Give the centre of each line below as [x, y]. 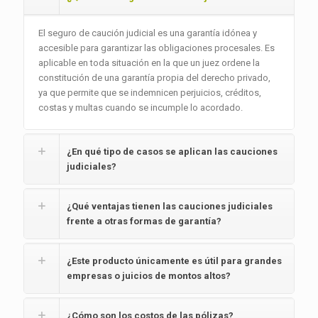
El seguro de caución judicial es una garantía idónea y [148, 33]
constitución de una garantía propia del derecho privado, [154, 78]
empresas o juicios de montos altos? [149, 276]
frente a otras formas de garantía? [144, 221]
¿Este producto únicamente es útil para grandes [174, 261]
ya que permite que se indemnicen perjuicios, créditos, [150, 93]
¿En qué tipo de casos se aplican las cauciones [172, 152]
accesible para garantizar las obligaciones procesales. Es [157, 48]
